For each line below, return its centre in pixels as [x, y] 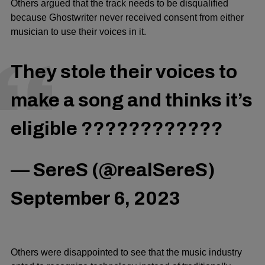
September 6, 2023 [96, 199]
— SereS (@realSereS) [113, 170]
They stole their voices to [124, 72]
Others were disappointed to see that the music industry [126, 252]
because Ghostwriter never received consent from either [127, 17]
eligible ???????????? [117, 128]
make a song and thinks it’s [132, 100]
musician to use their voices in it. [78, 31]
